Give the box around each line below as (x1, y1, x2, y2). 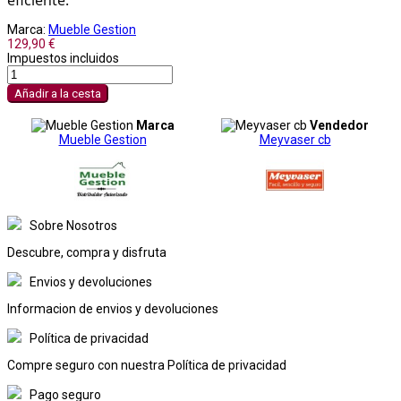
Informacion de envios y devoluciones (7, 301, 218, 316)
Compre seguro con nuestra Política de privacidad (7, 357, 286, 372)
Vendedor (310, 117, 369, 132)
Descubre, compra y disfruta (7, 244, 166, 260)
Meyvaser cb (259, 132, 331, 147)
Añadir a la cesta (14, 86, 101, 100)
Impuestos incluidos (7, 50, 119, 65)
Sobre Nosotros (30, 218, 117, 233)
